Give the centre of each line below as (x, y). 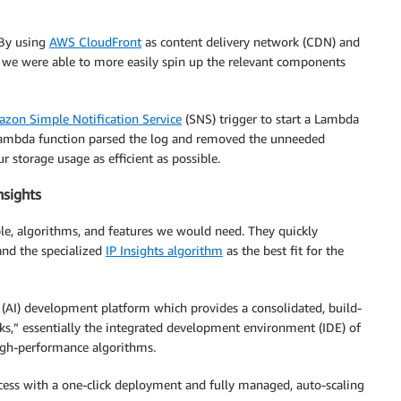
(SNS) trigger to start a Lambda (270, 119)
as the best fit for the (283, 250)
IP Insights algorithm (164, 250)
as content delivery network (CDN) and (251, 42)
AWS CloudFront (95, 42)
